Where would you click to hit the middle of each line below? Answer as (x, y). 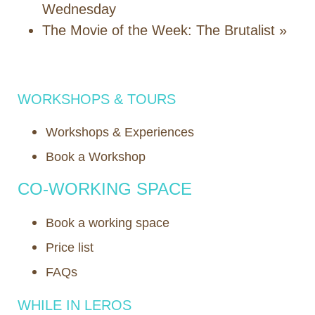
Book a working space (108, 223)
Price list (70, 248)
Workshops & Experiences (120, 133)
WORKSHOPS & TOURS (97, 99)
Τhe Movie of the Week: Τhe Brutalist (161, 31)
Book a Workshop (96, 157)
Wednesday (79, 9)
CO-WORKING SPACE (105, 189)
